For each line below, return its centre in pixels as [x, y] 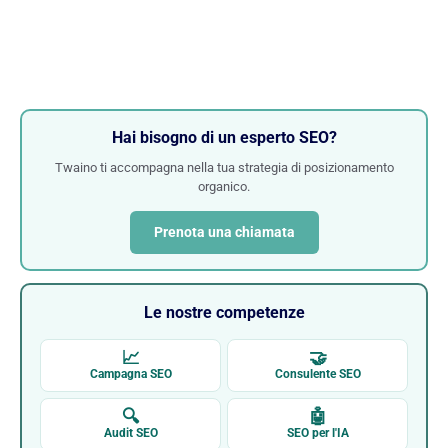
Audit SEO [130, 433]
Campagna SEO [130, 374]
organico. [224, 187]
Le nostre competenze [224, 313]
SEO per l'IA [317, 433]
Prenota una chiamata [224, 232]
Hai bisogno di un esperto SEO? [224, 138]
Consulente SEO [317, 374]
